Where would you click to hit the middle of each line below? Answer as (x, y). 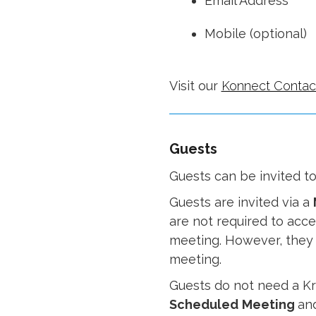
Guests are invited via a (241, 202)
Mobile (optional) (255, 34)
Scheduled (203, 304)
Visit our (195, 86)
